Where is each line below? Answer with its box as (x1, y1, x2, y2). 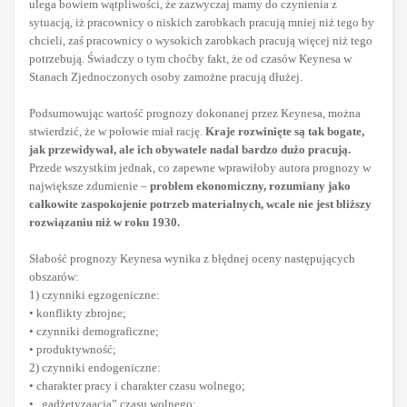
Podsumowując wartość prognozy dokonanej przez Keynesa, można (29, 106, 361, 121)
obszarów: (29, 270, 79, 284)
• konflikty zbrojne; (29, 306, 126, 321)
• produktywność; (29, 342, 116, 357)
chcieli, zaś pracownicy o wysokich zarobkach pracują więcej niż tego (29, 34, 372, 48)
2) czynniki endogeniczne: (29, 361, 161, 375)
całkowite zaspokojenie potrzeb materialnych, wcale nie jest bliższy (29, 197, 372, 212)
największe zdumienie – (29, 179, 150, 194)
